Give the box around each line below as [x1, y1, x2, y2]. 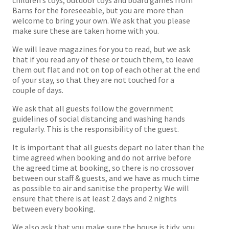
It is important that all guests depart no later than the [12, 142, 204, 152]
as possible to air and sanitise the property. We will [12, 182, 189, 193]
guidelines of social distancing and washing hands [12, 113, 185, 124]
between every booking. [12, 203, 95, 214]
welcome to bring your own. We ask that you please [12, 15, 190, 26]
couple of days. [12, 84, 63, 95]
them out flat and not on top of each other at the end [12, 64, 200, 75]
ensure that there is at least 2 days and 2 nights [12, 193, 177, 203]
